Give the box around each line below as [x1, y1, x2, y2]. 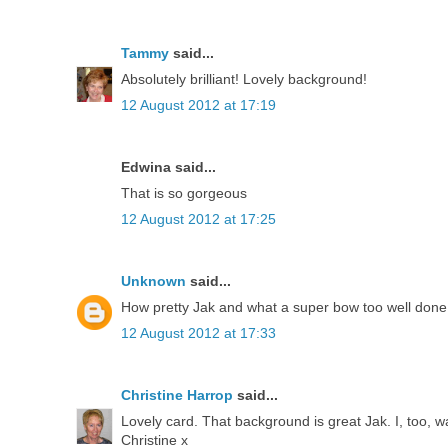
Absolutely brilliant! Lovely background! [121, 71, 367, 88]
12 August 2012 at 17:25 [121, 211, 276, 228]
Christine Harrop [121, 387, 233, 404]
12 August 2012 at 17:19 [121, 97, 276, 114]
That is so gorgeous [121, 185, 247, 202]
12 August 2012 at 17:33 [121, 325, 276, 342]
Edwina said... [121, 159, 216, 176]
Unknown [121, 273, 186, 290]
